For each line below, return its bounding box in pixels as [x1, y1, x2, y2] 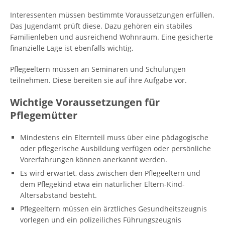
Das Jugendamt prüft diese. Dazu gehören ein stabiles [10, 21, 192, 31]
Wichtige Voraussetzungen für [10, 95, 160, 109]
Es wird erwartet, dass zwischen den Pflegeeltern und [20, 168, 200, 178]
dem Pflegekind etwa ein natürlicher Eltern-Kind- [20, 179, 185, 189]
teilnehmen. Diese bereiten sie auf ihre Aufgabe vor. [10, 75, 187, 85]
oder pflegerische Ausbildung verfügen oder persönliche [20, 144, 211, 153]
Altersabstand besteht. [20, 190, 97, 200]
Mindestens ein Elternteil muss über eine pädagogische [20, 133, 208, 142]
